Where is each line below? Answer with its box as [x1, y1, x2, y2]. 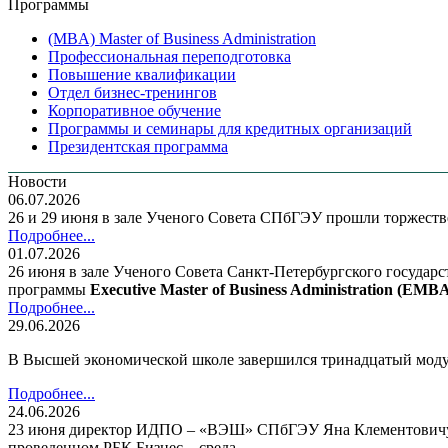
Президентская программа [48, 137, 228, 155]
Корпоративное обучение [48, 101, 221, 119]
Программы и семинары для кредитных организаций [48, 119, 412, 137]
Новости [8, 172, 67, 190]
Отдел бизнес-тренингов [48, 83, 217, 101]
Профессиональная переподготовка [48, 47, 291, 65]
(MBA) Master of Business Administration [48, 29, 316, 47]
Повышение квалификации [48, 65, 236, 83]
